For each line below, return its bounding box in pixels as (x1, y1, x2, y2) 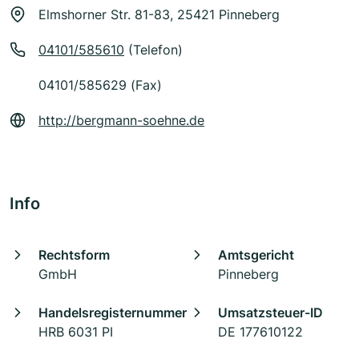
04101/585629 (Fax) (38, 77, 162, 94)
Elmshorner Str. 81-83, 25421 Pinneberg (38, 6, 280, 23)
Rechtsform (38, 247, 110, 264)
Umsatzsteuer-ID (218, 305, 323, 321)
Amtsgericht (218, 247, 294, 264)
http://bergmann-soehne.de (38, 112, 204, 129)
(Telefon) (124, 42, 183, 58)
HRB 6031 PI (38, 324, 113, 341)
